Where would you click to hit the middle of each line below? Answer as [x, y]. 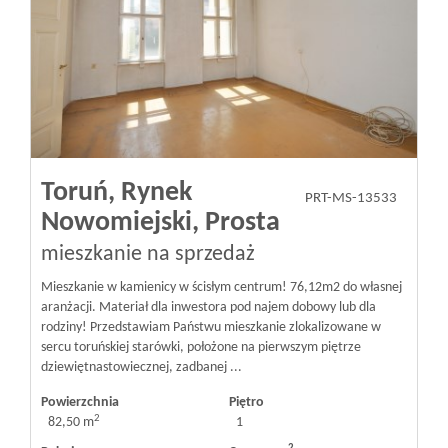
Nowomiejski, [120, 223]
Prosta [242, 223]
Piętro [246, 403]
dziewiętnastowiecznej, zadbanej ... [141, 368]
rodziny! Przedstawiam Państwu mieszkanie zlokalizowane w [211, 328]
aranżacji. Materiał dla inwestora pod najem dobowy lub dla [208, 308]
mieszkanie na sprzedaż [148, 255]
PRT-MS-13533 [351, 199]
